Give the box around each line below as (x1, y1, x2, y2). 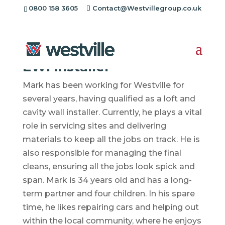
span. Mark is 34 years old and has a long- (22, 175, 192, 185)
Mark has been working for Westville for (22, 80, 184, 90)
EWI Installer (22, 59, 110, 75)
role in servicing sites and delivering (22, 121, 166, 131)
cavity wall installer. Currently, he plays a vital (22, 107, 202, 117)
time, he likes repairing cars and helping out (22, 202, 199, 212)
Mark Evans (22, 38, 113, 57)
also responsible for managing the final (22, 148, 181, 158)
